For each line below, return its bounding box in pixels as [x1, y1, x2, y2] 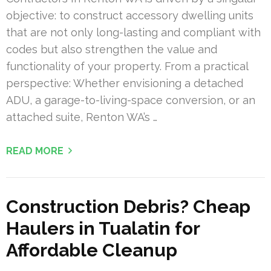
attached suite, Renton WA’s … [6, 111, 157, 124]
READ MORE [6, 145, 64, 157]
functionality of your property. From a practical [6, 60, 248, 73]
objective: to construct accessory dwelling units [6, 9, 253, 22]
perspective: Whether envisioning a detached [6, 77, 243, 90]
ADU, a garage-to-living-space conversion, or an [6, 94, 255, 107]
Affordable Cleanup [6, 240, 177, 261]
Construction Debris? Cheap [6, 196, 250, 218]
